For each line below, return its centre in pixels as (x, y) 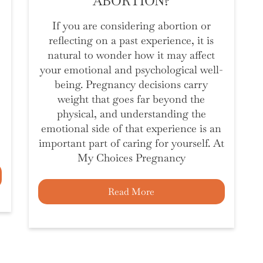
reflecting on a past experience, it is (131, 40)
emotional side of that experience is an (131, 128)
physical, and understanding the (131, 114)
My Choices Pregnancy (131, 158)
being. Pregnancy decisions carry (131, 84)
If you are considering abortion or (131, 26)
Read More (131, 192)
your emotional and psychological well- (131, 70)
